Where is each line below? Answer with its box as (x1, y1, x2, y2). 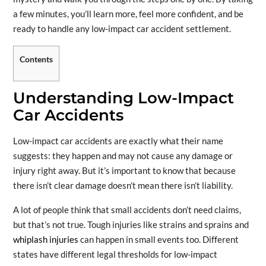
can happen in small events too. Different (78, 234, 239, 245)
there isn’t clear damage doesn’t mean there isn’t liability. (12, 180, 233, 191)
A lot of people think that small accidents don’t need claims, (12, 204, 241, 216)
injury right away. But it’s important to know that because (12, 165, 236, 176)
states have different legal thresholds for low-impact (12, 249, 217, 260)
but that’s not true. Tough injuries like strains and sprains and (12, 219, 249, 230)
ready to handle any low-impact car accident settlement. (12, 23, 231, 34)
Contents (19, 53, 53, 64)
